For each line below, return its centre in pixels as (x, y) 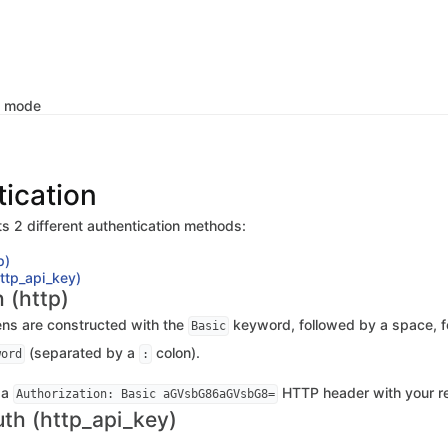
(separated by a (82, 352)
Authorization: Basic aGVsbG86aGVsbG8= (145, 394)
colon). (176, 352)
